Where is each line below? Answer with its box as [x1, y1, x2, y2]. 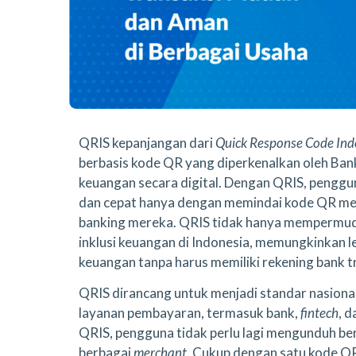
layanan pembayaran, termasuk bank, [79, 304, 300, 322]
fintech [300, 304, 339, 322]
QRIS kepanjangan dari [79, 133, 215, 151]
